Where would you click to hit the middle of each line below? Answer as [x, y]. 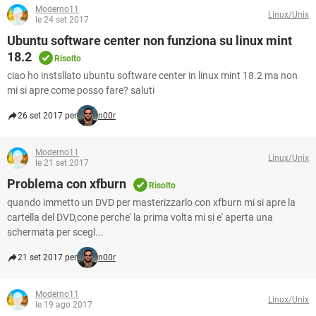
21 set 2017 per [47, 257]
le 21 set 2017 [62, 163]
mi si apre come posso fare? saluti [81, 90]
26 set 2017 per [47, 116]
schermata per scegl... [55, 232]
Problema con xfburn [67, 184]
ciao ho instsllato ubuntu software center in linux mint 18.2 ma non [152, 75]
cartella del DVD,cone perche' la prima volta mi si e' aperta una [140, 217]
